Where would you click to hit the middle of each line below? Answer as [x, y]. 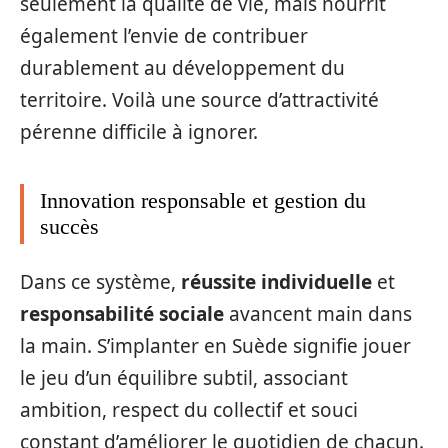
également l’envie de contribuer [164, 35]
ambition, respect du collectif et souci [189, 410]
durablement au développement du [182, 67]
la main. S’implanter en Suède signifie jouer [215, 346]
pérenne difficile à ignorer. [139, 131]
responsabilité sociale [122, 314]
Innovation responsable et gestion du [203, 200]
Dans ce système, [100, 282]
